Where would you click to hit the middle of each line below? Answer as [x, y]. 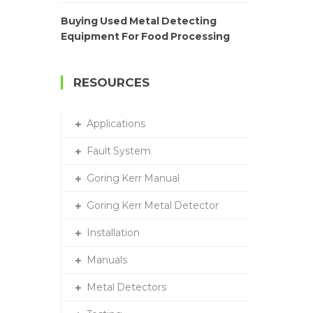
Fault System [119, 151]
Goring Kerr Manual [133, 179]
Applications [116, 124]
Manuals [107, 260]
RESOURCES [111, 83]
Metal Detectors [126, 287]
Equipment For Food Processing [145, 37]
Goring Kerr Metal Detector [153, 206]
